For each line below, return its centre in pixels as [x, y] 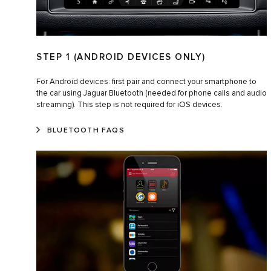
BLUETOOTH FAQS [86, 131]
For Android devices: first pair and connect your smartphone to [146, 82]
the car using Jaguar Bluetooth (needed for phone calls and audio [152, 94]
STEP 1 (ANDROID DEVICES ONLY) [121, 57]
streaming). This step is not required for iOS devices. [129, 105]
